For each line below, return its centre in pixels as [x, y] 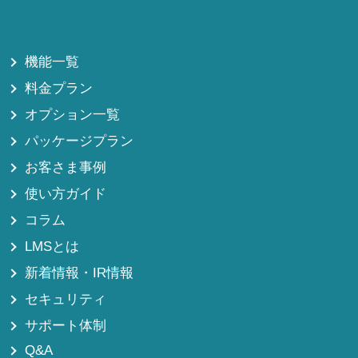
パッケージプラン [80, 141]
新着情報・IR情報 [80, 273]
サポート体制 [66, 326]
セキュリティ [66, 300]
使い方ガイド [66, 194]
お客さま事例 [66, 168]
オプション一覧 [73, 115]
